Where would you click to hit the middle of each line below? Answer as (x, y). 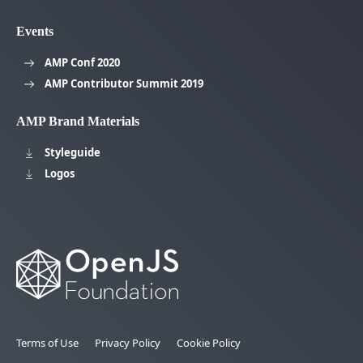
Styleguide (73, 152)
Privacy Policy (128, 343)
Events (35, 31)
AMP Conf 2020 (82, 62)
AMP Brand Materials (78, 121)
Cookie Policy (209, 343)
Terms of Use (47, 343)
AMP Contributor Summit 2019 (124, 83)
